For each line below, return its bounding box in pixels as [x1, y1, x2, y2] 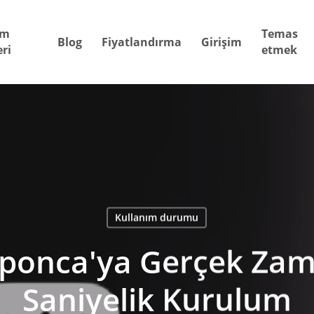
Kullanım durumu [115, 210, 198, 224]
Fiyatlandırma [102, 34, 182, 50]
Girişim [201, 34, 243, 50]
